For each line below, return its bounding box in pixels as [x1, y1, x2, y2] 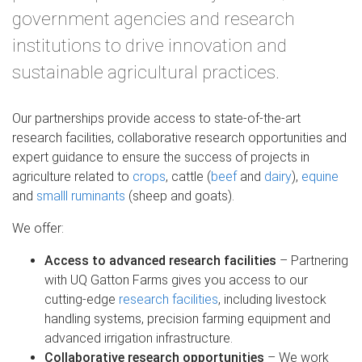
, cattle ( [166, 168, 211, 184]
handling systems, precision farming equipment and [44, 310, 330, 326]
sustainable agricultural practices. [12, 61, 280, 82]
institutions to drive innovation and [12, 34, 287, 56]
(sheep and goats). [125, 187, 234, 204]
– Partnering [276, 252, 348, 268]
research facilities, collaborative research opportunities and [12, 129, 347, 145]
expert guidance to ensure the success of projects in [12, 149, 309, 165]
